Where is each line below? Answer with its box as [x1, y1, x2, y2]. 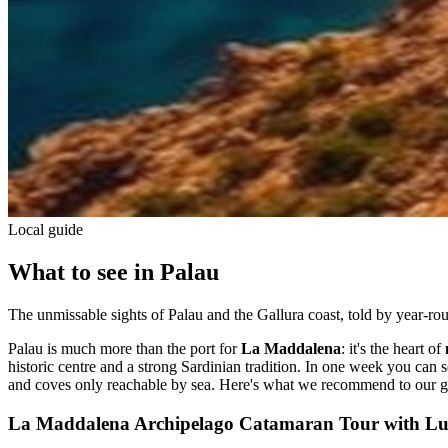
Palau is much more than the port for [8, 339, 241, 357]
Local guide [8, 221, 83, 238]
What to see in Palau [8, 258, 219, 285]
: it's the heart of [341, 339, 445, 357]
